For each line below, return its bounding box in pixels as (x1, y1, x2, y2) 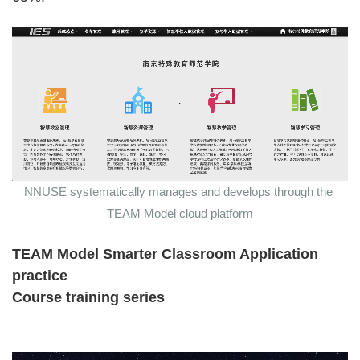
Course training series (12, 289, 165, 306)
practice (12, 268, 67, 284)
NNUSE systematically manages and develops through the (24, 185, 333, 199)
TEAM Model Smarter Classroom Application (12, 246, 318, 263)
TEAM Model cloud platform (107, 207, 253, 221)
